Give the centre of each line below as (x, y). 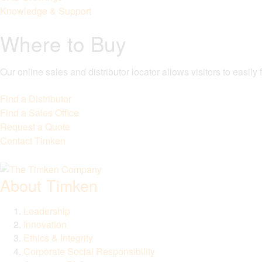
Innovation (45, 224)
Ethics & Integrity (58, 237)
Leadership (47, 211)
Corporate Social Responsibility (89, 251)
